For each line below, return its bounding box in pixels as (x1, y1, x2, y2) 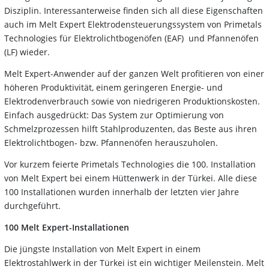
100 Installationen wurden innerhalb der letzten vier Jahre (4, 186, 239, 198)
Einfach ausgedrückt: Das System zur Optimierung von (4, 109, 224, 121)
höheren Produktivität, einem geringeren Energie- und (4, 81, 223, 93)
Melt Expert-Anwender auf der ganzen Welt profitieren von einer (4, 67, 264, 79)
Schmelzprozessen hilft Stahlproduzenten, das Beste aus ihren (4, 122, 257, 134)
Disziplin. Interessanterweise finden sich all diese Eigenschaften (4, 4, 263, 16)
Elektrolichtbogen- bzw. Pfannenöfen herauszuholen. (4, 136, 218, 148)
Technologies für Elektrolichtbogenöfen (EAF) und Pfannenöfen (4, 32, 259, 44)
